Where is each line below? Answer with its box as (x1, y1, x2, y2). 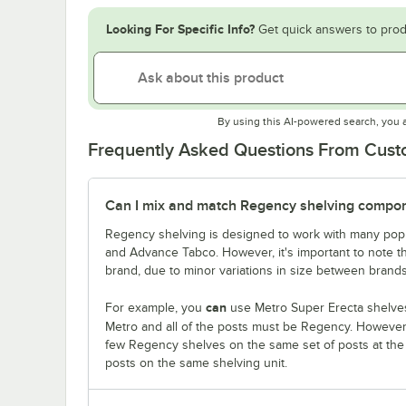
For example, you (105, 300, 206, 314)
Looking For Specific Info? (106, 21, 255, 36)
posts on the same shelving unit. (105, 355, 287, 370)
